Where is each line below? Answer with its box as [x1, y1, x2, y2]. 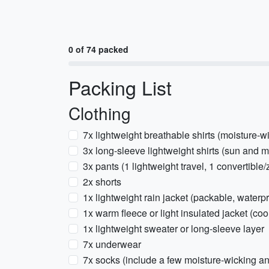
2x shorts [83, 175, 121, 189]
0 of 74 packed [68, 43, 128, 55]
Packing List [68, 73, 172, 101]
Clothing [68, 101, 131, 125]
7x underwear [83, 237, 141, 251]
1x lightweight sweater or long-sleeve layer [83, 222, 264, 235]
